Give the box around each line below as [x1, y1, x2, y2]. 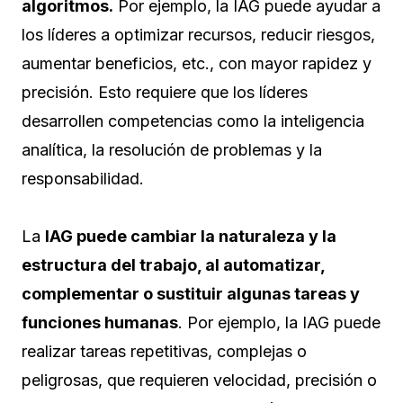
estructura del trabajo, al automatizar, [22, 255, 325, 275]
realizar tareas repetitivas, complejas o [22, 342, 307, 362]
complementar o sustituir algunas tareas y [22, 284, 360, 304]
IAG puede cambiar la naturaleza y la [45, 227, 336, 246]
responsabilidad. [22, 169, 144, 189]
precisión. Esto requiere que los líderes [22, 83, 308, 103]
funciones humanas [22, 313, 178, 333]
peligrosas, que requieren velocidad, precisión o [22, 371, 377, 390]
